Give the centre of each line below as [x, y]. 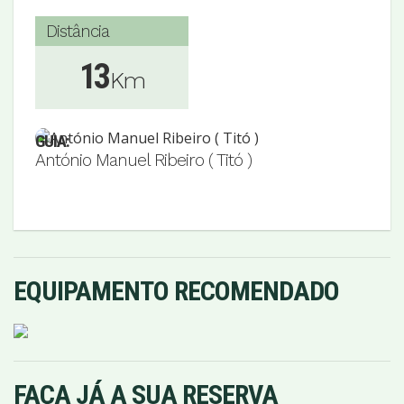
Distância [78, 31]
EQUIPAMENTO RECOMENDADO [176, 290]
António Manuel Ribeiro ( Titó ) [143, 160]
